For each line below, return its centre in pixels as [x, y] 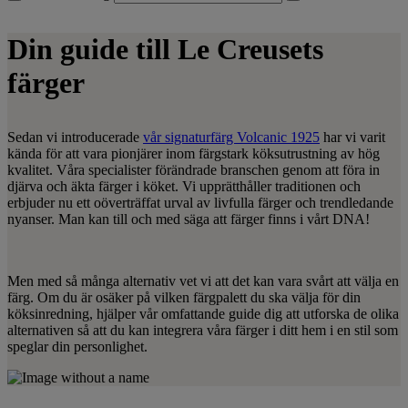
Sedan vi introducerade [75, 137]
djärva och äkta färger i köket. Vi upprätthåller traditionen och [184, 186]
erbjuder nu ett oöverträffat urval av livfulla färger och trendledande [200, 203]
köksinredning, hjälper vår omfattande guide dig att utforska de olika [203, 314]
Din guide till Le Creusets [165, 49]
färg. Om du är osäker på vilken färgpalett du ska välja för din [184, 297]
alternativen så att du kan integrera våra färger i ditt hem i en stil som [203, 330]
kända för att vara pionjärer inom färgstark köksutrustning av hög [194, 153]
